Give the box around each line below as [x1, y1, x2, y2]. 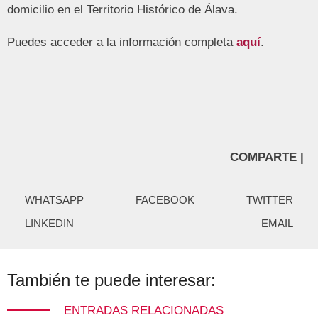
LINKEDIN [25, 216, 74, 229]
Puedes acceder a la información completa [7, 35, 236, 49]
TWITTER [246, 193, 293, 206]
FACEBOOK [136, 193, 194, 206]
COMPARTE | [230, 150, 304, 164]
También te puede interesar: [7, 270, 216, 290]
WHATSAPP [25, 193, 84, 206]
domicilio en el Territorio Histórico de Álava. [7, 3, 238, 17]
